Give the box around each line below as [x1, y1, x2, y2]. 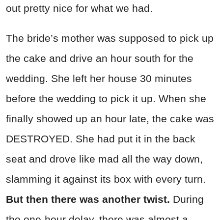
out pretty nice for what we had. [6, 2, 153, 14]
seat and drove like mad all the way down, [6, 153, 203, 165]
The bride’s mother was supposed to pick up [6, 32, 214, 44]
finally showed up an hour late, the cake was [6, 112, 214, 124]
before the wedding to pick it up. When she [6, 92, 206, 104]
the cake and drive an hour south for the [6, 52, 193, 64]
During [173, 193, 204, 205]
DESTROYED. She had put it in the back [6, 133, 195, 144]
